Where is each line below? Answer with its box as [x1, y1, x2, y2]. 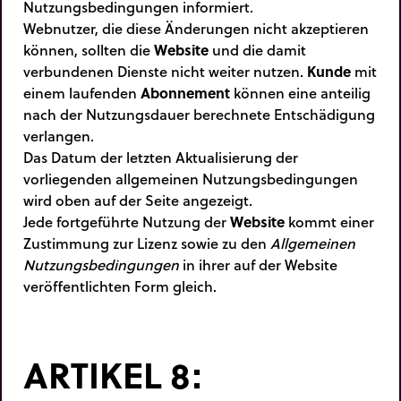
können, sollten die [23, 38, 154, 60]
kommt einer [285, 210, 374, 232]
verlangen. [23, 124, 94, 146]
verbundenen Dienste [23, 60, 167, 81]
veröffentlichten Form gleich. [23, 275, 217, 296]
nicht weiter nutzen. [171, 60, 303, 81]
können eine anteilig [230, 81, 371, 103]
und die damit [209, 38, 306, 60]
